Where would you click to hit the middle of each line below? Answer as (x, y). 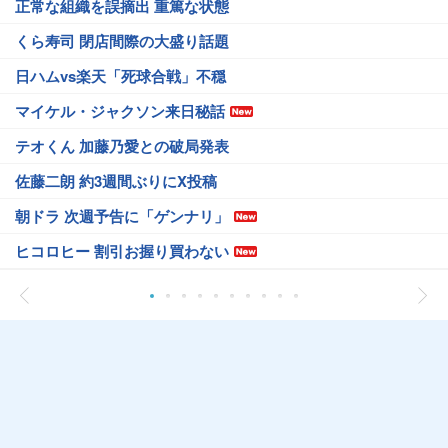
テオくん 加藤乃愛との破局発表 (122, 145)
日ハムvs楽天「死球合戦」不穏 (120, 75)
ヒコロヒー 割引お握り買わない (122, 250)
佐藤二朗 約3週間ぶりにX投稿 (116, 180)
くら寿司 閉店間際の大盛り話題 (122, 40)
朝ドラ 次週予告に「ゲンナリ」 (122, 215)
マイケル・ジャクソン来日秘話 (120, 110)
